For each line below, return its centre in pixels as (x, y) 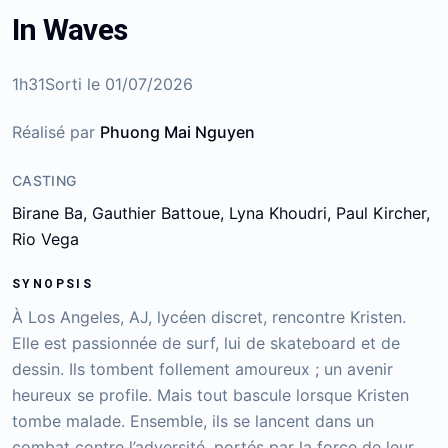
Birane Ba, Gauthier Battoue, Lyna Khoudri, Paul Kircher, (221, 213)
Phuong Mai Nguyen (177, 132)
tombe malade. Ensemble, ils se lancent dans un (193, 421)
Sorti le (75, 84)
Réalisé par (56, 132)
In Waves (69, 30)
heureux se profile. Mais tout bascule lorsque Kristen (210, 395)
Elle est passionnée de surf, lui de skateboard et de (206, 343)
